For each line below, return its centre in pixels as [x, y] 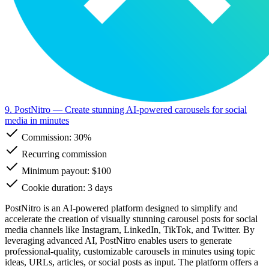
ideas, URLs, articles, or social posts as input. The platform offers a [131, 262]
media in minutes [37, 120]
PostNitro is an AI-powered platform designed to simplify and [121, 208]
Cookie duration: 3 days [66, 187]
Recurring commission [63, 154]
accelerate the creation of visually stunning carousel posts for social [131, 219]
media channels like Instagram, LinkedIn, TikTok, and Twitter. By [130, 229]
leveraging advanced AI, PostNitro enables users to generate [118, 240]
